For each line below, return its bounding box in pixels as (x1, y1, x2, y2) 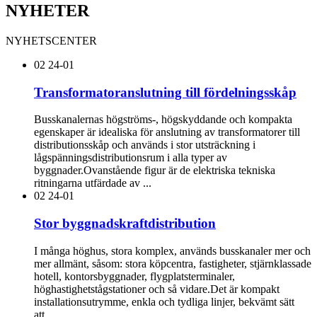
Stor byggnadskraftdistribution (34, 215, 216, 231)
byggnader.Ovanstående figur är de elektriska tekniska (34, 164, 275, 177)
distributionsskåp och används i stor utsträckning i (34, 139, 255, 151)
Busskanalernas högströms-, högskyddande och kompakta (34, 113, 292, 126)
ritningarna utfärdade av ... (34, 177, 151, 190)
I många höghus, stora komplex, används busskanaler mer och (34, 244, 311, 257)
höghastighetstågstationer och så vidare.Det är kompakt (34, 282, 279, 295)
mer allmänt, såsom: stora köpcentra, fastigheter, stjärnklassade (34, 257, 311, 270)
